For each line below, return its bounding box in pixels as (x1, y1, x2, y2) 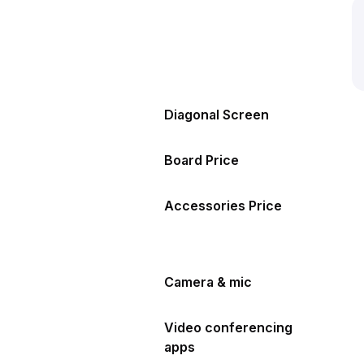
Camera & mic (164, 273, 252, 290)
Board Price (164, 152, 239, 168)
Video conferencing (164, 318, 292, 336)
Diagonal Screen (164, 106, 269, 123)
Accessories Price (164, 197, 282, 214)
